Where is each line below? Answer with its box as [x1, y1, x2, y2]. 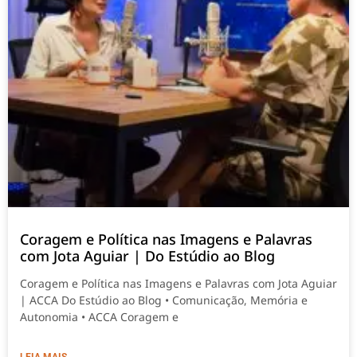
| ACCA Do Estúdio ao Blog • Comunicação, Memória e [20, 292, 308, 308]
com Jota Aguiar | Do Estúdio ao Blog [20, 245, 275, 265]
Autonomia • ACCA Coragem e [20, 308, 178, 324]
